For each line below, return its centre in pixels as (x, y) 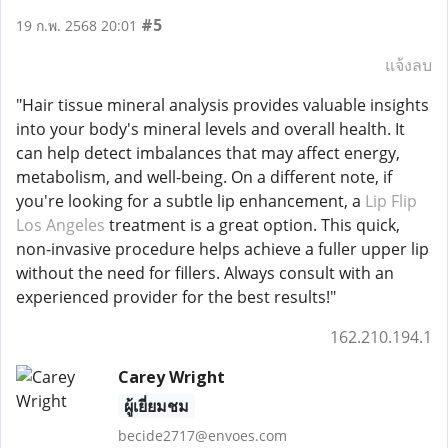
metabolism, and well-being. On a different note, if (204, 177)
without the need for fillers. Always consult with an (205, 273)
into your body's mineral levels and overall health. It (210, 129)
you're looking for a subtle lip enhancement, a (190, 201)
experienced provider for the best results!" (176, 297)
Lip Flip (391, 201)
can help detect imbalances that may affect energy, (208, 153)
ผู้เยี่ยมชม (156, 406)
